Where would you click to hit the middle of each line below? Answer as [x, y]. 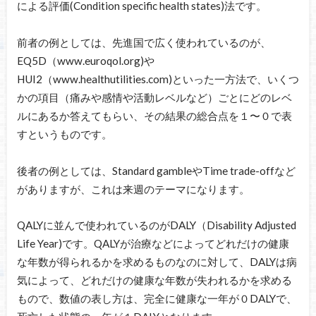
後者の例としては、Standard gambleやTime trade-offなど [156, 171]
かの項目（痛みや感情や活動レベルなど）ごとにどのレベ [154, 98]
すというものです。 [64, 134]
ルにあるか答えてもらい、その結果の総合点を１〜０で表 [154, 116]
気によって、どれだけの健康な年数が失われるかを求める [154, 280]
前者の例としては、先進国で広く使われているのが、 [144, 43]
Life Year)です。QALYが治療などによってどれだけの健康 [153, 243]
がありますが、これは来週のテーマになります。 [133, 189]
